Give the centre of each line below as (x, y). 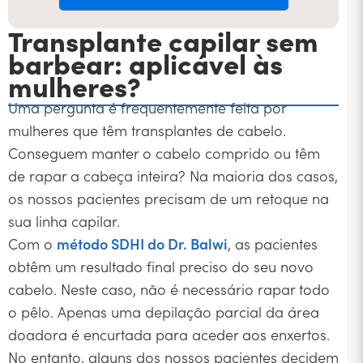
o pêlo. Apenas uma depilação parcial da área (164, 311)
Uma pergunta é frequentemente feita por (147, 107)
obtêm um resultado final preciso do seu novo (161, 266)
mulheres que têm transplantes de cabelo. (147, 130)
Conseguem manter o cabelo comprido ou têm (164, 152)
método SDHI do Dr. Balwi (142, 243)
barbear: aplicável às (145, 62)
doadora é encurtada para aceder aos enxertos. (169, 334)
